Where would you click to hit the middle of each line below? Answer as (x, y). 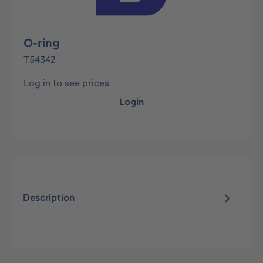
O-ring (41, 43)
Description (49, 198)
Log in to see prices (66, 83)
